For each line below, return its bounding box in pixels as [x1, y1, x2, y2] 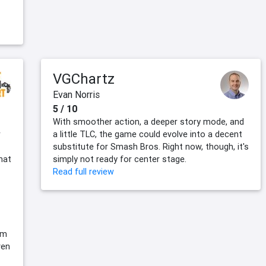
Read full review [53, 166, 114, 178]
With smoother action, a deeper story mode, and [53, 116, 244, 128]
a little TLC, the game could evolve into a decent [53, 129, 242, 140]
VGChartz [53, 70, 115, 88]
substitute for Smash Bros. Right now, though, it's [53, 141, 249, 153]
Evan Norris [53, 88, 100, 101]
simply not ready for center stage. [53, 154, 186, 165]
